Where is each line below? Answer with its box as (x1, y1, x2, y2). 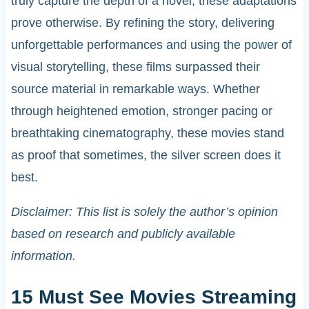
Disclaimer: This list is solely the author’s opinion (10, 204, 278, 219)
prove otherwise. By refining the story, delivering (10, 15, 275, 30)
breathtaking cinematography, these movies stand (10, 126, 284, 140)
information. (10, 248, 76, 263)
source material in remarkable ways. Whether (10, 81, 260, 96)
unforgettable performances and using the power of (10, 37, 292, 52)
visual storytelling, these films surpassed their (10, 59, 260, 74)
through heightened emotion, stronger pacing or (10, 103, 272, 118)
